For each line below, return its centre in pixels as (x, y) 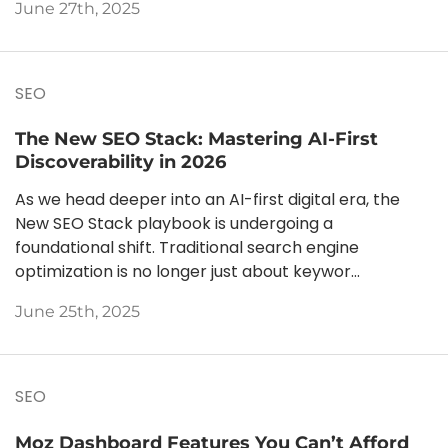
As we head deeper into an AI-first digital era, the (207, 200)
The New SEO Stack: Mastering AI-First (196, 139)
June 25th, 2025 (77, 312)
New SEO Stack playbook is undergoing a (174, 224)
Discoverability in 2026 (120, 162)
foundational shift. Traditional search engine (187, 248)
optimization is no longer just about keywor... (187, 272)
